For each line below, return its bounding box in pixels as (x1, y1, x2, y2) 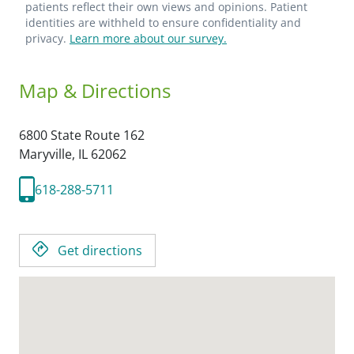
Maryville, (19, 145, 78, 163)
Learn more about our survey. (70, 31, 227, 46)
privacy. (25, 31, 70, 46)
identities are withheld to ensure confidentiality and (25, 15, 301, 30)
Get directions (58, 242, 142, 259)
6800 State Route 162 (19, 126, 145, 144)
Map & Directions (19, 77, 171, 104)
